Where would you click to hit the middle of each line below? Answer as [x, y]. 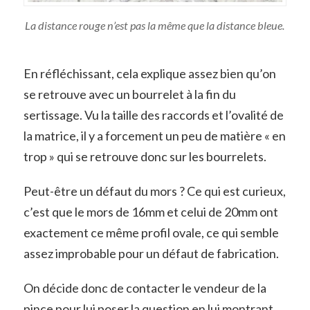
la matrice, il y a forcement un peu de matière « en [154, 136]
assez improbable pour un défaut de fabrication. [151, 254]
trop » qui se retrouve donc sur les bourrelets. [145, 157]
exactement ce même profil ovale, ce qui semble [151, 233]
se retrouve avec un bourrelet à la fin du [129, 94]
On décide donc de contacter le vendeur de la [145, 288]
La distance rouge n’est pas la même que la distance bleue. [155, 26]
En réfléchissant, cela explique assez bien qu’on [149, 74]
